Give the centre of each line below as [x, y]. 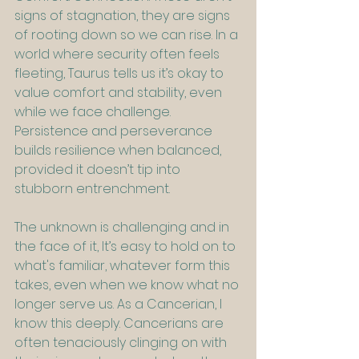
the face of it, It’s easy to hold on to [127, 247]
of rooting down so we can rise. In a [128, 35]
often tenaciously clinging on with [122, 343]
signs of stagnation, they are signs [124, 16]
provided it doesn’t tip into [99, 170]
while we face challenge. [94, 112]
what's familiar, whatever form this [124, 266]
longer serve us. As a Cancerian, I [120, 305]
